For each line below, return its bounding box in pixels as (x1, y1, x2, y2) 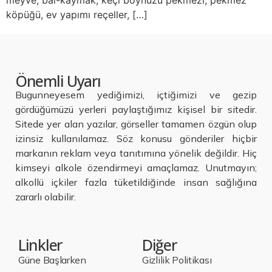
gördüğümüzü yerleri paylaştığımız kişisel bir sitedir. (15, 103, 257, 115)
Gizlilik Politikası (142, 254, 212, 266)
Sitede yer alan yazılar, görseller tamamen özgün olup (15, 118, 257, 130)
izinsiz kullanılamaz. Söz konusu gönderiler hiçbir (15, 132, 257, 144)
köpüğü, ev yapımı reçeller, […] (6, 8, 148, 21)
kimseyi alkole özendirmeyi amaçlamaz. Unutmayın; (15, 161, 257, 174)
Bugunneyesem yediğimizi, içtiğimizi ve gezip (15, 89, 257, 101)
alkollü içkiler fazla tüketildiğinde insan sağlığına (15, 176, 257, 188)
